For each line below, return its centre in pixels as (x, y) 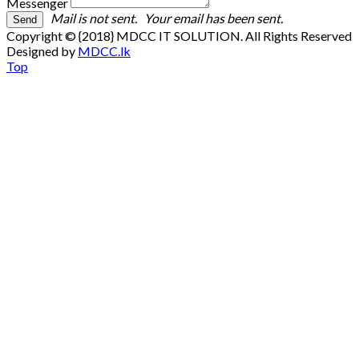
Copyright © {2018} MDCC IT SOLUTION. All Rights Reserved (179, 35)
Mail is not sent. (91, 18)
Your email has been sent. (211, 18)
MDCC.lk (104, 50)
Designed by (42, 50)
